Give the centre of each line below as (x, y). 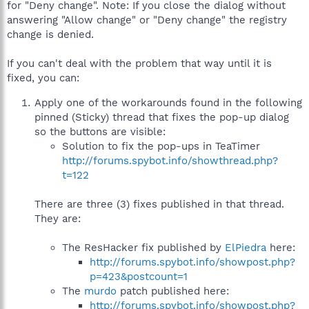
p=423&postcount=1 (139, 277)
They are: (58, 219)
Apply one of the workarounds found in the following (168, 103)
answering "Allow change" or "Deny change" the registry (147, 20)
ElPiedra (246, 248)
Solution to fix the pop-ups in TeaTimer (161, 146)
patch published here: (173, 291)
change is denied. (50, 34)
